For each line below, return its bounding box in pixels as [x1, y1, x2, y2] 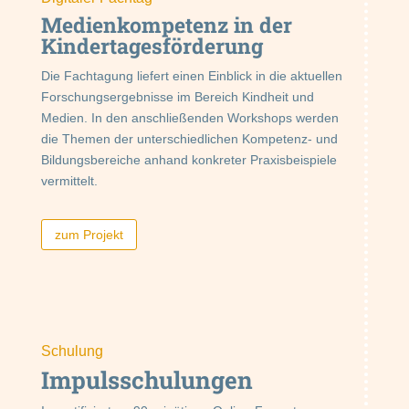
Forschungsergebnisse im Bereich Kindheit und [40, 89, 314, 105]
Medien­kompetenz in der [40, 11, 292, 39]
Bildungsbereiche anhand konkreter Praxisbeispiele [40, 152, 337, 168]
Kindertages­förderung [40, 32, 263, 60]
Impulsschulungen [40, 363, 253, 395]
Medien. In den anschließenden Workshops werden [40, 110, 339, 126]
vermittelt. [40, 173, 98, 189]
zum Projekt [54, 226, 123, 242]
